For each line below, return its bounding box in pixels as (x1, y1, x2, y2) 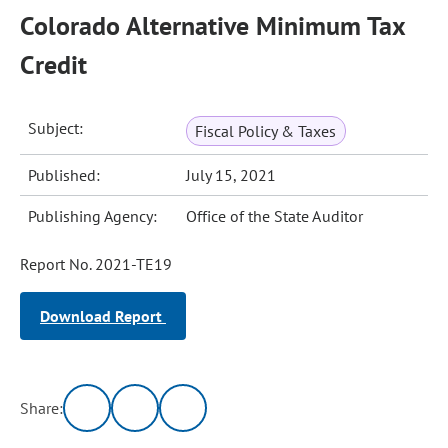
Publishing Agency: (28, 206, 158, 226)
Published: (28, 165, 101, 185)
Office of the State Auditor (186, 206, 363, 226)
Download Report (40, 306, 166, 326)
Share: (20, 398, 64, 418)
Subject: (28, 118, 84, 138)
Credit (20, 48, 87, 81)
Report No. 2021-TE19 (20, 254, 172, 274)
